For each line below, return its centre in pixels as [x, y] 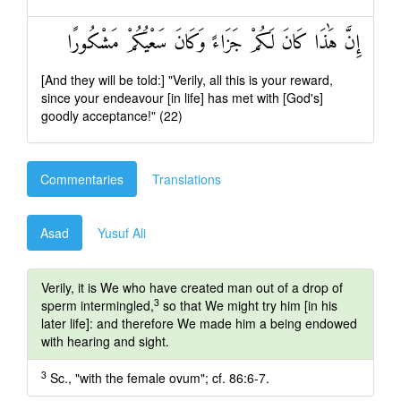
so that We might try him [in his [248, 305]
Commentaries [82, 179]
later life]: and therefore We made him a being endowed [199, 323]
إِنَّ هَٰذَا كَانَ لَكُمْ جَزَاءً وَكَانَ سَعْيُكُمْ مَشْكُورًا [213, 43]
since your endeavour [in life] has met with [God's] [182, 98]
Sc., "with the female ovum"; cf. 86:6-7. [158, 378]
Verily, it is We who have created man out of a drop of [192, 287]
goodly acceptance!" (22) [112, 115]
